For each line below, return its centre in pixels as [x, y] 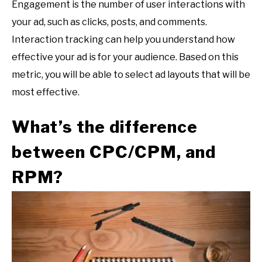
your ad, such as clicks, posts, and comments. [109, 22]
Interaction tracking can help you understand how [123, 39]
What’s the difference [105, 127]
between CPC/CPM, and [114, 152]
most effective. [46, 92]
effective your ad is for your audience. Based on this [125, 57]
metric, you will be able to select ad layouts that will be [131, 74]
